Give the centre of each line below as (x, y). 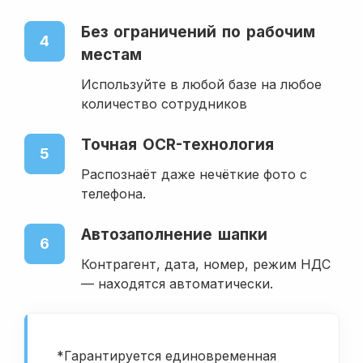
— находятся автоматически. (177, 284)
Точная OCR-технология (177, 145)
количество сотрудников (164, 104)
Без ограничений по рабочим (198, 32)
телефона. (115, 194)
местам (111, 55)
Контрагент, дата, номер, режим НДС (206, 265)
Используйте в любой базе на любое (201, 85)
